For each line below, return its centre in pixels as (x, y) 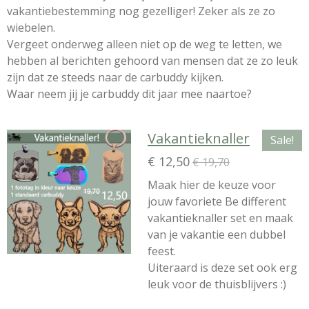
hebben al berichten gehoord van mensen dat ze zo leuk (152, 61)
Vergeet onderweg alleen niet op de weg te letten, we (144, 44)
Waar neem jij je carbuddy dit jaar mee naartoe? (129, 94)
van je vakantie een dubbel (217, 235)
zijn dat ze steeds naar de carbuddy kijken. (117, 77)
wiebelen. (32, 28)
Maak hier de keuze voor (212, 185)
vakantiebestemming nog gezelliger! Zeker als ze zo (141, 11)
